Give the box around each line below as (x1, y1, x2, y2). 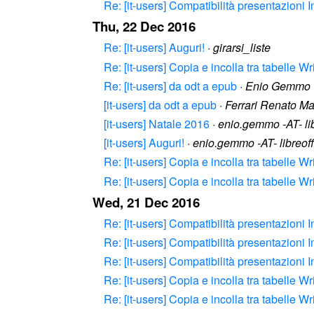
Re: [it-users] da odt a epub (104, 77, 237, 94)
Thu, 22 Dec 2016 (93, 17, 196, 36)
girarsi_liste (213, 39, 271, 56)
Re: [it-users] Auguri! (104, 39, 205, 56)
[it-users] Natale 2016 (104, 116, 210, 132)
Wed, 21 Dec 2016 (93, 192, 200, 212)
